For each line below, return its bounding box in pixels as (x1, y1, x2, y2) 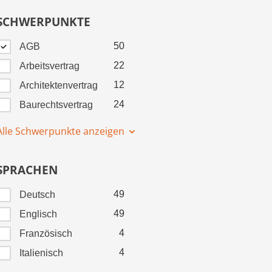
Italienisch (19, 248, 63, 259)
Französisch (19, 228, 72, 239)
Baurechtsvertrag (19, 100, 93, 110)
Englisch (19, 209, 57, 220)
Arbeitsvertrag (19, 61, 80, 72)
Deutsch (19, 189, 55, 200)
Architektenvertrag (19, 80, 98, 91)
